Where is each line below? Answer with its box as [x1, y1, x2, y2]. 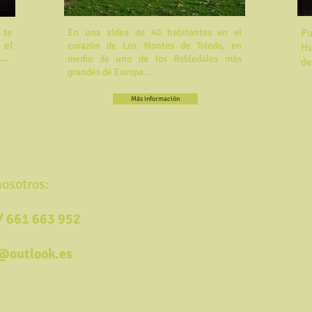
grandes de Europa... [68, 66, 152, 78]
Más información [131, 95, 180, 103]
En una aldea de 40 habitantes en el [68, 26, 242, 38]
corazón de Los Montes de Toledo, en [68, 40, 242, 52]
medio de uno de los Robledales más [68, 53, 242, 65]
